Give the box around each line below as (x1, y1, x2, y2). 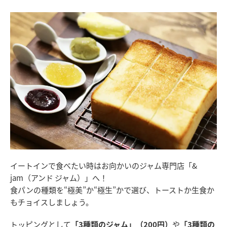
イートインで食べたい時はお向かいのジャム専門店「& (10, 160, 197, 171)
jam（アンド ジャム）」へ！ (10, 172, 107, 183)
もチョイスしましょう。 (10, 197, 93, 208)
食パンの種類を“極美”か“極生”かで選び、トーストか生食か (10, 184, 214, 196)
